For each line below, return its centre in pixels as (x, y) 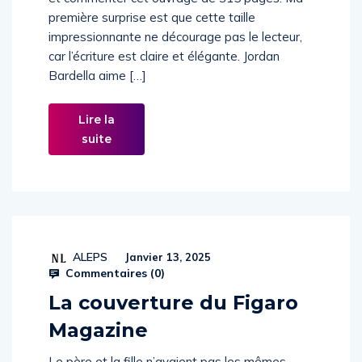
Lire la (97, 137)
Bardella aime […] (97, 93)
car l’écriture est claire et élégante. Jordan (164, 73)
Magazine (98, 347)
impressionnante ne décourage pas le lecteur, (175, 54)
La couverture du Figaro (173, 320)
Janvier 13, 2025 (166, 274)
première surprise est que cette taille (152, 34)
